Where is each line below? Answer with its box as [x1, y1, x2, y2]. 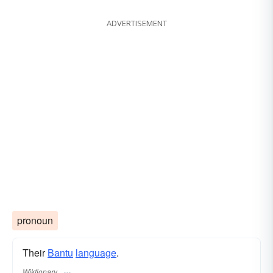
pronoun [17, 213, 53, 228]
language [76, 246, 116, 260]
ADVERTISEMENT [106, 18, 167, 29]
